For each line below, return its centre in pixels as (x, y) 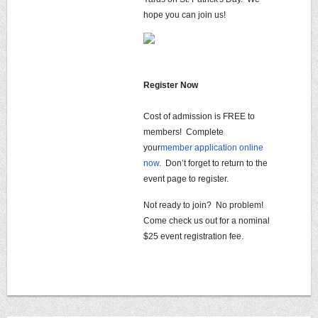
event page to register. (186, 179)
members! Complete (183, 132)
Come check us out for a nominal (207, 221)
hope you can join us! (186, 15)
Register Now (171, 85)
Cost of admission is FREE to (199, 116)
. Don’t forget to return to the (213, 163)
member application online (212, 148)
